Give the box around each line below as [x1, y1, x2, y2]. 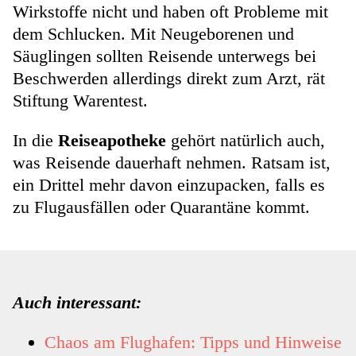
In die [13, 130, 58, 151]
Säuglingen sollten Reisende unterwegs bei [13, 46, 316, 67]
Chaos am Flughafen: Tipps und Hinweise [44, 332, 342, 353]
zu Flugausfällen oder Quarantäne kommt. [13, 197, 315, 218]
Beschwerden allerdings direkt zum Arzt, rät [13, 68, 325, 89]
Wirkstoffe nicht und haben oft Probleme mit [13, 2, 328, 22]
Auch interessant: [13, 292, 141, 313]
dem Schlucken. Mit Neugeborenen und [13, 24, 294, 44]
